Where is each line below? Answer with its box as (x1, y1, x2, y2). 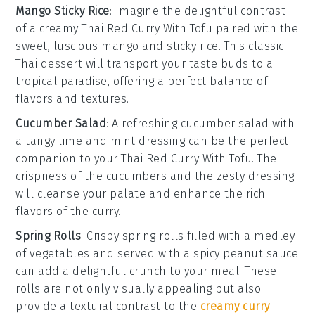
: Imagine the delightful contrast (109, 4, 286, 18)
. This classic (218, 39, 284, 53)
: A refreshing (106, 116, 181, 130)
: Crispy (81, 229, 122, 243)
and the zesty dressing (167, 169, 295, 183)
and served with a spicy (89, 246, 224, 260)
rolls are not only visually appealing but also (15, 281, 262, 295)
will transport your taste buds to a (82, 56, 274, 70)
